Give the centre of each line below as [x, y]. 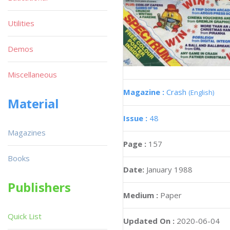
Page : [136, 144]
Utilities [21, 23]
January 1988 [169, 170]
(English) [201, 93]
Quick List [25, 216]
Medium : [141, 195]
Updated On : [149, 221]
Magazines [27, 132]
